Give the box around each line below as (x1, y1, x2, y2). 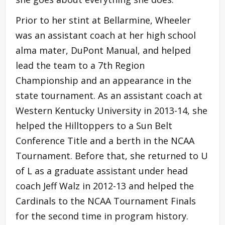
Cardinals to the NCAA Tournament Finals (16, 195, 196, 207)
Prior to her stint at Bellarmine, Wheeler (16, 14, 191, 27)
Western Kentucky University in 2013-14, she (16, 104, 207, 117)
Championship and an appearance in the (16, 74, 191, 87)
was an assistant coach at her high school (16, 29, 196, 42)
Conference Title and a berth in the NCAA (16, 135, 194, 147)
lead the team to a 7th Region (16, 59, 145, 72)
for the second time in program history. (16, 210, 188, 222)
